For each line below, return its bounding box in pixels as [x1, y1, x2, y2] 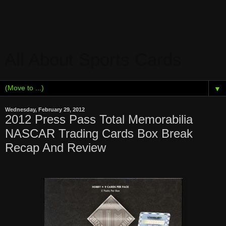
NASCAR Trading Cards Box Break [5, 127, 193, 140]
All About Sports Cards [5, 50, 182, 70]
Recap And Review [5, 141, 106, 154]
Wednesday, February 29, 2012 [5, 106, 85, 112]
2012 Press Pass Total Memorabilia [5, 112, 193, 126]
